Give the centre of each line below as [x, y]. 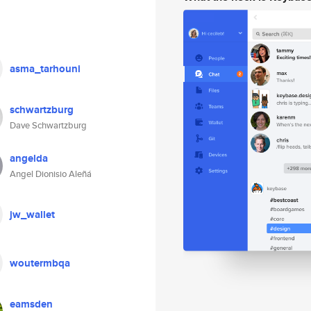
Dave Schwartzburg [48, 125]
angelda [29, 158]
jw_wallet [32, 215]
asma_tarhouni [45, 69]
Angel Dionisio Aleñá [51, 174]
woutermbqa [40, 263]
